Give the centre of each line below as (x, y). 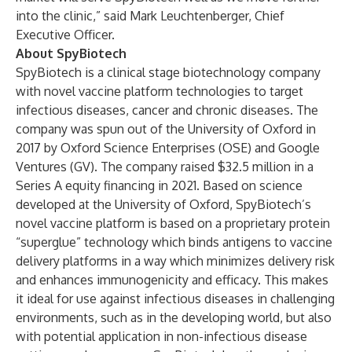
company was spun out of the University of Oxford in (166, 129)
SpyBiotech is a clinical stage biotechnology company (168, 72)
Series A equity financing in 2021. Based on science (159, 185)
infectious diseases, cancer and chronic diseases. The (167, 110)
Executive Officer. (65, 35)
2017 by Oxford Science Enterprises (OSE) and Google (168, 148)
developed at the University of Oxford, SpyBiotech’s (163, 204)
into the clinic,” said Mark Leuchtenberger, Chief (150, 16)
